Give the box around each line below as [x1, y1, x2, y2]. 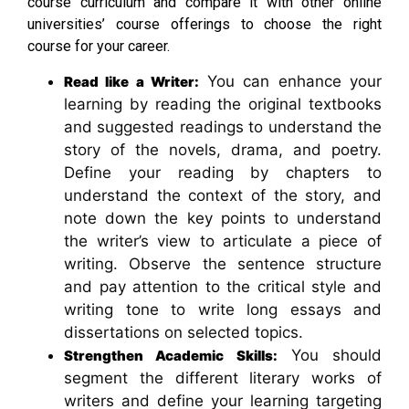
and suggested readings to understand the [64, 118, 382, 137]
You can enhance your [198, 72, 383, 91]
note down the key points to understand [64, 209, 382, 228]
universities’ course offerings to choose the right [27, 15, 382, 33]
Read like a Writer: [64, 73, 199, 91]
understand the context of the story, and [64, 186, 382, 205]
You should [277, 346, 382, 365]
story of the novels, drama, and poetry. [64, 141, 382, 160]
